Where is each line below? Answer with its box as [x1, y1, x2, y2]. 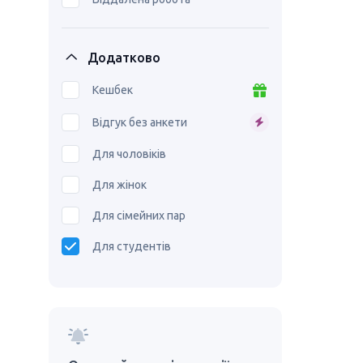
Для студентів [92, 240, 171, 253]
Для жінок [92, 178, 147, 191]
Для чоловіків [92, 147, 166, 160]
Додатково [88, 50, 160, 65]
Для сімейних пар [92, 209, 186, 222]
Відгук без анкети [92, 116, 187, 129]
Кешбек [92, 83, 133, 96]
